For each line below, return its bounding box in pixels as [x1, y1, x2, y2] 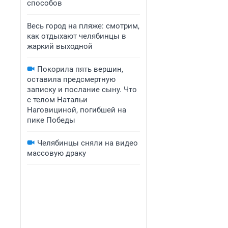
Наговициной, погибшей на [27, 105, 126, 115]
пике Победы [27, 116, 75, 125]
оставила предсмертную [27, 75, 116, 84]
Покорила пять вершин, [37, 65, 123, 74]
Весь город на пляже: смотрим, [27, 21, 139, 31]
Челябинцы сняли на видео [37, 138, 138, 148]
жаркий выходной [27, 42, 93, 51]
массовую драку [27, 149, 86, 158]
